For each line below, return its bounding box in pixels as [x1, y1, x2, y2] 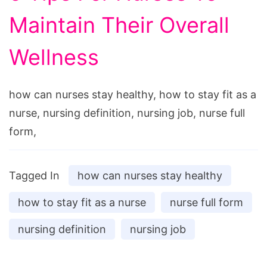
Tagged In [9, 169, 60, 182]
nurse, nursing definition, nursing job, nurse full [9, 107, 245, 120]
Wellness [9, 44, 99, 71]
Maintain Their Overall [9, 12, 229, 39]
